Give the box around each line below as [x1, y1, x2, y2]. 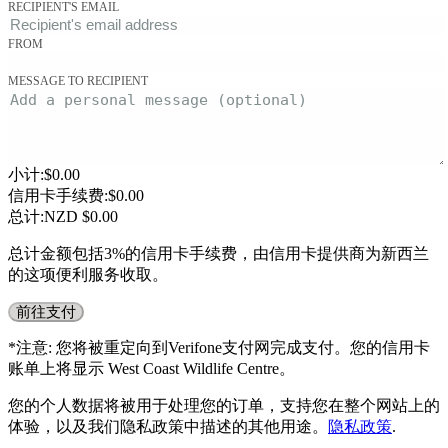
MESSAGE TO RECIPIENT [8, 74, 148, 89]
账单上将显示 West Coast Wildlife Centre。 [8, 360, 295, 378]
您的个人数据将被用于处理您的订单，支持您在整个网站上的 [8, 397, 440, 415]
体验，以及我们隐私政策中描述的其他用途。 [8, 418, 328, 436]
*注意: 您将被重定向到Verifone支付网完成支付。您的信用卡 [8, 339, 430, 357]
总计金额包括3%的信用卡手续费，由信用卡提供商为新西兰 [8, 245, 429, 263]
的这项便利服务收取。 [8, 266, 168, 284]
